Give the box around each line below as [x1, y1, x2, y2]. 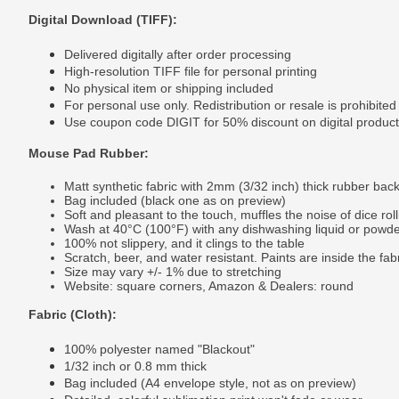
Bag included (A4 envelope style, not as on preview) [64, 375, 356, 390]
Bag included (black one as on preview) [64, 192, 286, 208]
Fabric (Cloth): [28, 306, 117, 322]
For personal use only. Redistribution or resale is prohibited [64, 97, 396, 112]
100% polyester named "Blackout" [64, 341, 255, 356]
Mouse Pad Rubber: [28, 145, 149, 160]
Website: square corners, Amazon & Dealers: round [64, 278, 354, 293]
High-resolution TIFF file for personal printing [64, 63, 317, 78]
